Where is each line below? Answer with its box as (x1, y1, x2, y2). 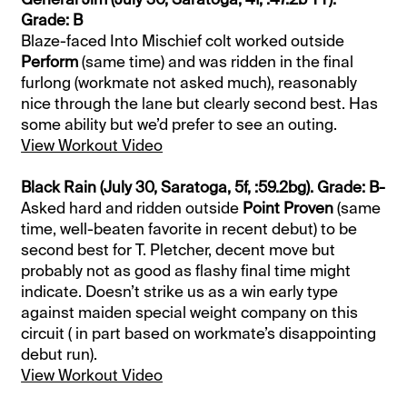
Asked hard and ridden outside (21, 198, 243, 219)
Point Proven (243, 198, 334, 219)
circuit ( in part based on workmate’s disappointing (21, 323, 377, 344)
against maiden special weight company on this (21, 303, 359, 323)
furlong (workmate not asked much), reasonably (21, 73, 358, 94)
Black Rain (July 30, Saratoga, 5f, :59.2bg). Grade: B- (21, 177, 386, 198)
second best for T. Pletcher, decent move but (21, 240, 336, 261)
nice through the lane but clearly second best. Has (21, 94, 379, 114)
